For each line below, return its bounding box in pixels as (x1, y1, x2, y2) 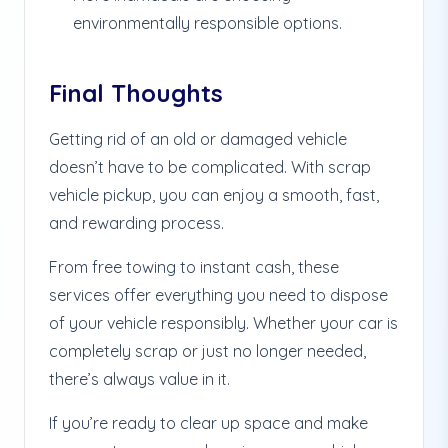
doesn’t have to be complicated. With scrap (49, 157, 371, 177)
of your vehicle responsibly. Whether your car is (49, 313, 398, 333)
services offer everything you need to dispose (49, 285, 388, 305)
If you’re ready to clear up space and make (49, 413, 368, 433)
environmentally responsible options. (73, 13, 342, 33)
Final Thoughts (49, 78, 223, 108)
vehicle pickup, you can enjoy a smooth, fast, (49, 185, 379, 205)
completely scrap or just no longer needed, (49, 341, 366, 361)
